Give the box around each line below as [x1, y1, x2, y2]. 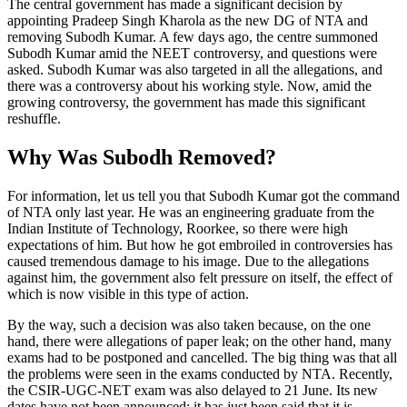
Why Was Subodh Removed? [7, 144, 276, 169]
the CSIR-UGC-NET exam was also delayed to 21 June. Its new [7, 382, 378, 398]
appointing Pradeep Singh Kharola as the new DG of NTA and [7, 12, 368, 28]
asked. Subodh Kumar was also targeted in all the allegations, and [7, 61, 382, 77]
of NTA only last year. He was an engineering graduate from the [7, 203, 374, 220]
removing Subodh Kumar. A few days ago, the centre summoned [7, 28, 378, 45]
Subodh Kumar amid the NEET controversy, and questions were [7, 45, 377, 61]
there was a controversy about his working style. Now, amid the [7, 77, 372, 94]
